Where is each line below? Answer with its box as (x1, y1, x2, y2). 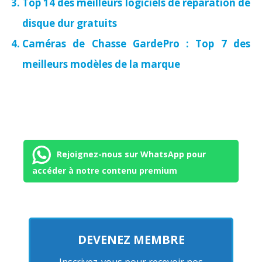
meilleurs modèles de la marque (22, 57, 180, 71)
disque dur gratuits (22, 16, 117, 30)
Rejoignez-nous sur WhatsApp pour (57, 148, 206, 160)
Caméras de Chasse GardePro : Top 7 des (22, 37, 250, 50)
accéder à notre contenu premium (32, 165, 177, 176)
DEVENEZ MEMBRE (77, 232, 185, 247)
